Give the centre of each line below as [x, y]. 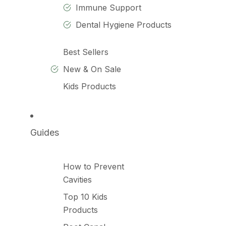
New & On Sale [92, 69]
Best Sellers [86, 52]
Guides [45, 132]
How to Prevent [94, 166]
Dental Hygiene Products [124, 25]
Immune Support [108, 8]
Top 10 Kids [85, 197]
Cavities [77, 180]
